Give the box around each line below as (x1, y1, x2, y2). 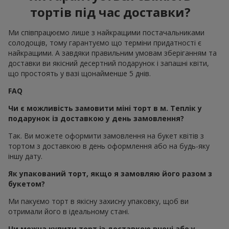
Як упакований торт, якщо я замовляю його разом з (8, 168, 212, 178)
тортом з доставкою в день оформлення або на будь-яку (8, 141, 210, 151)
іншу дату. (8, 151, 42, 161)
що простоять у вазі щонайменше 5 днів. (8, 68, 151, 78)
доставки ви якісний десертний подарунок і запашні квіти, (8, 58, 209, 68)
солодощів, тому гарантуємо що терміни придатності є (8, 37, 201, 48)
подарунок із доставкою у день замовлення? (8, 113, 184, 123)
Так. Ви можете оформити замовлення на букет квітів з (8, 130, 204, 141)
